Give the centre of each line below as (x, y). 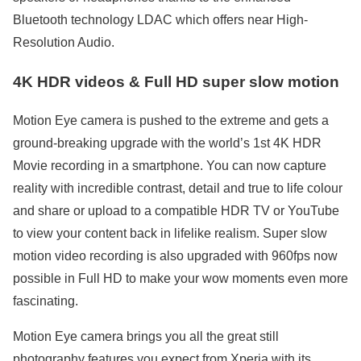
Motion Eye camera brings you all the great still (146, 337)
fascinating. (46, 301)
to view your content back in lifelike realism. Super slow (170, 234)
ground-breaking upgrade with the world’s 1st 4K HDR (167, 143)
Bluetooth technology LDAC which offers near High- (160, 19)
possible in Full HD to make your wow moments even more (180, 279)
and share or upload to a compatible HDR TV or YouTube (176, 211)
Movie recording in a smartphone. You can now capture (170, 166)
